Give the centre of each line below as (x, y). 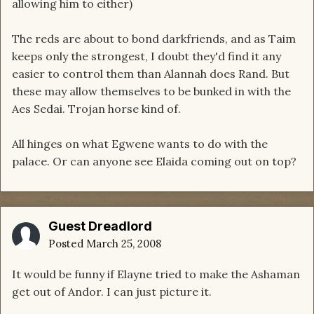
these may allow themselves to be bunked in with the (151, 91)
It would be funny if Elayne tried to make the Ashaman (156, 274)
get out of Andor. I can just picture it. (112, 292)
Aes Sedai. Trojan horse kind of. (96, 109)
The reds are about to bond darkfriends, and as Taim (154, 39)
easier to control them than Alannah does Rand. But (151, 74)
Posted (67, 244)
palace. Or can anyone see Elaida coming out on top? (154, 162)
